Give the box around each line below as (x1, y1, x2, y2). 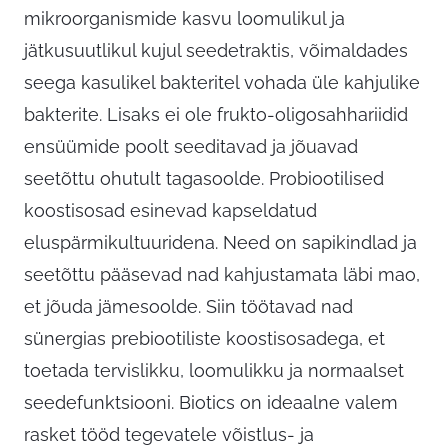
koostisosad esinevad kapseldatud (24, 200, 317, 222)
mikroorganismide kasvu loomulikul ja (24, 8, 345, 30)
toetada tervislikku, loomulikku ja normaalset (24, 360, 404, 382)
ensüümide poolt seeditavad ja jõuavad (24, 136, 358, 158)
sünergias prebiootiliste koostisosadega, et (24, 328, 385, 350)
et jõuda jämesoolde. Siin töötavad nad (24, 296, 353, 318)
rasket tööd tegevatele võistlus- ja (24, 424, 314, 446)
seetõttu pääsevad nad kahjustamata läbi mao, (24, 264, 420, 286)
